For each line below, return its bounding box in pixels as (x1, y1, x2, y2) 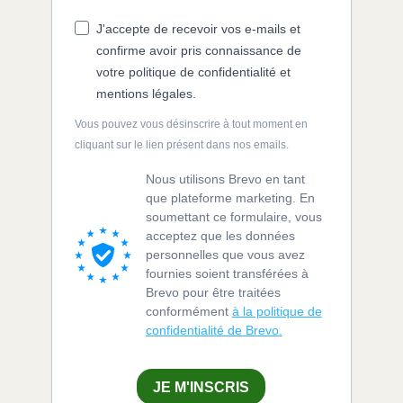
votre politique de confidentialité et (95, 65, 291, 80)
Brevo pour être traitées (145, 285, 281, 300)
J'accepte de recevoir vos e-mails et (95, 22, 300, 37)
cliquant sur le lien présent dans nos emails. (74, 139, 289, 152)
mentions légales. (95, 86, 196, 102)
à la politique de (231, 304, 322, 319)
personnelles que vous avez (145, 247, 305, 263)
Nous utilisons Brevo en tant (145, 172, 305, 187)
